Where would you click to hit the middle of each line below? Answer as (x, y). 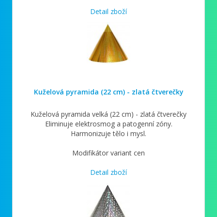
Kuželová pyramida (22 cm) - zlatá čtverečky (108, 92)
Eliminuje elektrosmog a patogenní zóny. (108, 124)
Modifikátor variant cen (108, 153)
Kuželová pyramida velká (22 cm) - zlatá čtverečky (108, 114)
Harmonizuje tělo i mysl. (108, 133)
